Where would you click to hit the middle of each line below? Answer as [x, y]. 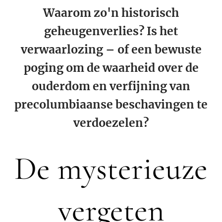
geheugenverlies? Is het [111, 31]
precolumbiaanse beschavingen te [111, 105]
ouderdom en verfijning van [111, 86]
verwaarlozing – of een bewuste [111, 50]
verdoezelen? [111, 123]
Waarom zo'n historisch [111, 13]
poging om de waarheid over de [111, 68]
